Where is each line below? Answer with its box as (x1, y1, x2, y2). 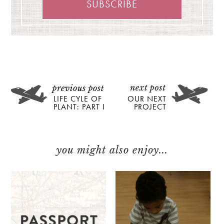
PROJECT (133, 103, 166, 111)
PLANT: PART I (53, 103, 105, 111)
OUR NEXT (127, 95, 166, 103)
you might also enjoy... (56, 143, 168, 156)
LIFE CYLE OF (53, 95, 102, 103)
